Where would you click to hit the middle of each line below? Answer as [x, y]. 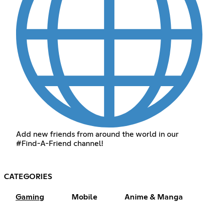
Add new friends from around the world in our [97, 135]
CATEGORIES [28, 177]
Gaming [30, 197]
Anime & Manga [154, 197]
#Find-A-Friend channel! [59, 144]
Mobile [84, 197]
